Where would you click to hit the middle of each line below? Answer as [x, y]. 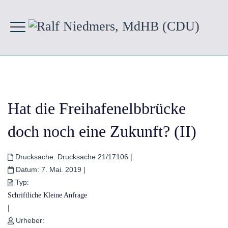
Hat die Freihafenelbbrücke [97, 108]
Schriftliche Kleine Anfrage [47, 195]
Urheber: [30, 220]
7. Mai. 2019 [63, 169]
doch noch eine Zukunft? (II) [102, 131]
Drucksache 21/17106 [93, 156]
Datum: [28, 169]
